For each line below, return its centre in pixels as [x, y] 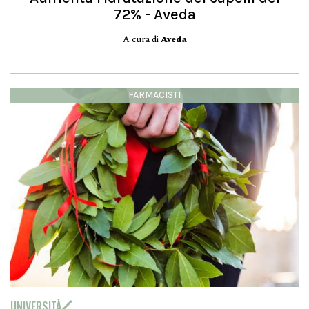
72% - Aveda [154, 15]
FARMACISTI [154, 95]
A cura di [141, 40]
